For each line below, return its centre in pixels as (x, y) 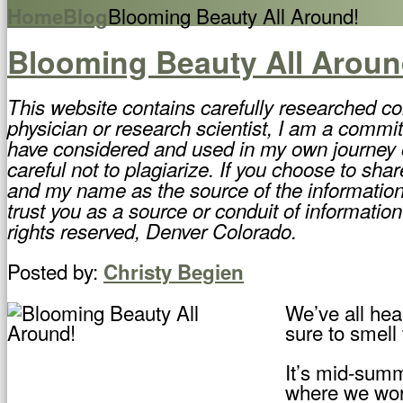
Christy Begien (174, 272)
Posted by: (53, 271)
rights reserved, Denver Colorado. (152, 230)
